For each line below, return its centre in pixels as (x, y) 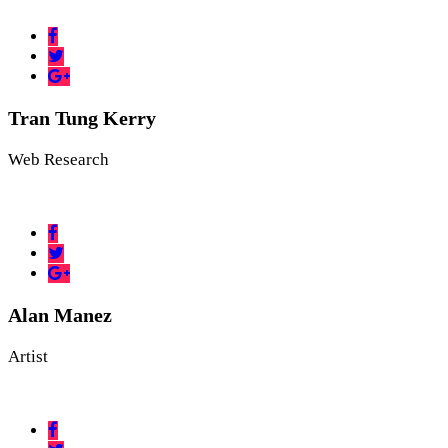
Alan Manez (60, 314)
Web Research (58, 159)
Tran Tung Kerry (82, 117)
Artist (28, 356)
